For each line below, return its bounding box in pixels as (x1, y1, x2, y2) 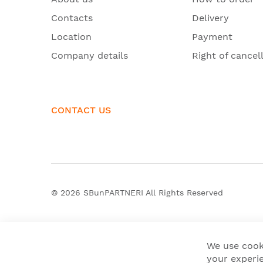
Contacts (51, 12, 93, 23)
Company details (51, 49, 128, 61)
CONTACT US (51, 104, 111, 116)
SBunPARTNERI (83, 187, 143, 197)
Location (51, 31, 92, 42)
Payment (192, 31, 232, 42)
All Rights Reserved (143, 187, 223, 197)
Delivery (192, 12, 229, 23)
